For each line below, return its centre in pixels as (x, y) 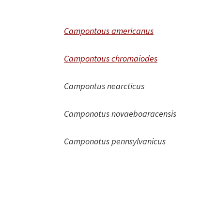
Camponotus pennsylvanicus (116, 141)
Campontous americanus (109, 31)
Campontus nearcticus (126, 86)
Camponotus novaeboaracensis (127, 114)
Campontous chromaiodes (111, 58)
